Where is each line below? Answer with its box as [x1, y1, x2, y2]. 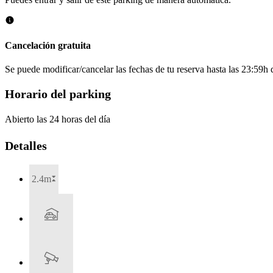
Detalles [5, 139, 47, 153]
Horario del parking [5, 87, 111, 101]
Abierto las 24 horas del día [5, 114, 110, 125]
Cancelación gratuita [5, 40, 91, 51]
